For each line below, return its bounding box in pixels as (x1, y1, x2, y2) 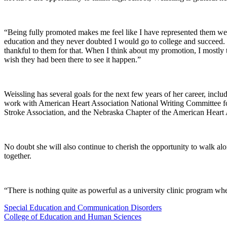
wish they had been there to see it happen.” (4, 55, 143, 64)
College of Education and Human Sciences (4, 212, 141, 221)
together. (4, 151, 33, 160)
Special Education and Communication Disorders (4, 203, 162, 212)
